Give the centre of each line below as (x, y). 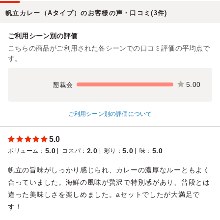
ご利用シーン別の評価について (110, 114)
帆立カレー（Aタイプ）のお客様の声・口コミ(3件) (86, 13)
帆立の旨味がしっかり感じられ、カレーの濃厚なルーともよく (109, 170)
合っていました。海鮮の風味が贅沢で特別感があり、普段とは (109, 182)
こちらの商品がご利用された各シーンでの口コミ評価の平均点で (109, 48)
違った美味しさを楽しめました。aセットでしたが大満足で (104, 194)
